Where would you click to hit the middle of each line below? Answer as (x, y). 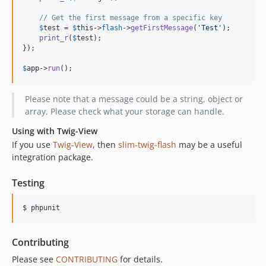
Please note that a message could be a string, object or (134, 99)
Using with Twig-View (55, 131)
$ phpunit (41, 208)
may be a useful (209, 145)
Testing (28, 183)
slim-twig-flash (147, 145)
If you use (32, 145)
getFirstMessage (162, 28)
